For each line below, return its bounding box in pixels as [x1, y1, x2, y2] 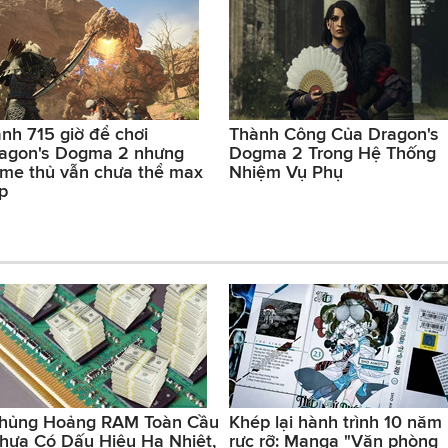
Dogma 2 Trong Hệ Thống [229, 143, 436, 164]
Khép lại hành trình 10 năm [229, 412, 442, 433]
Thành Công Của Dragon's [229, 124, 439, 145]
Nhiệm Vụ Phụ [229, 162, 343, 183]
